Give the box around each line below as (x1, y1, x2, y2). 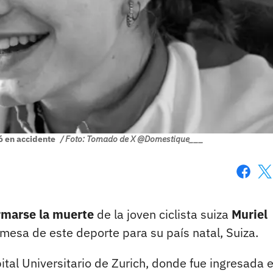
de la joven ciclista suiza (94, 206, 232, 223)
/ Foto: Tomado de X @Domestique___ (60, 133, 204, 145)
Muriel (232, 206, 268, 223)
